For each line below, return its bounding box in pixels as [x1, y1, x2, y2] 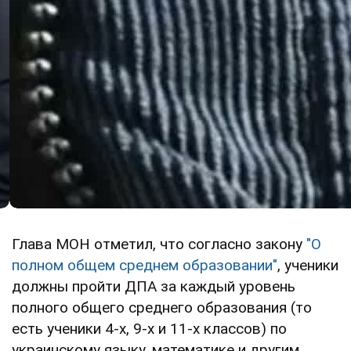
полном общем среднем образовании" [12, 255, 277, 274]
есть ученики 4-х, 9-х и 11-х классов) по [12, 319, 287, 338]
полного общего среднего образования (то [12, 298, 312, 317]
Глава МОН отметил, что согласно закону [12, 234, 306, 253]
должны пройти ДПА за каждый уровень [12, 277, 295, 295]
